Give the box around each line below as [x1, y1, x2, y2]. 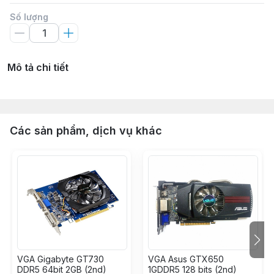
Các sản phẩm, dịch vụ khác [10, 124, 162, 137]
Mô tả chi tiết [7, 61, 68, 73]
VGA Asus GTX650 [148, 254, 224, 264]
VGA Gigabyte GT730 [17, 254, 104, 264]
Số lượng [10, 12, 48, 22]
